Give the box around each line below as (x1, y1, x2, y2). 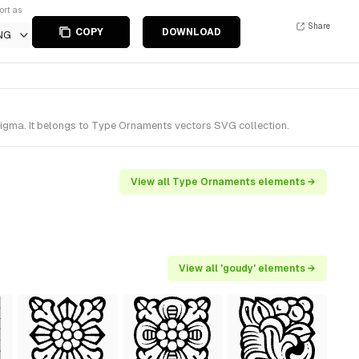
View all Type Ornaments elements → (131, 176, 316, 188)
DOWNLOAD (162, 26, 221, 38)
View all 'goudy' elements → (179, 263, 316, 274)
